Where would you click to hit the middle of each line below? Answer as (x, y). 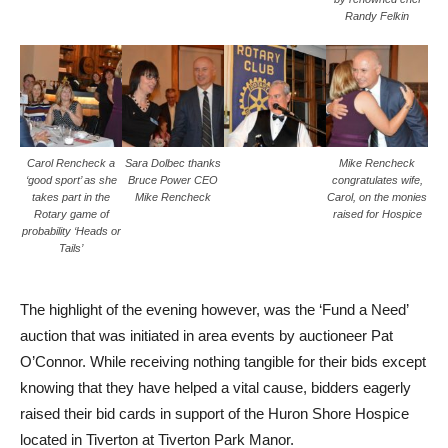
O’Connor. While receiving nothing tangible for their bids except (223, 362)
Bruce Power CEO (173, 180)
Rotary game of (71, 214)
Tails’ (71, 248)
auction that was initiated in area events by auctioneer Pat (206, 336)
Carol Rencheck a (71, 163)
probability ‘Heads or (71, 231)
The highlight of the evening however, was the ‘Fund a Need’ (214, 310)
